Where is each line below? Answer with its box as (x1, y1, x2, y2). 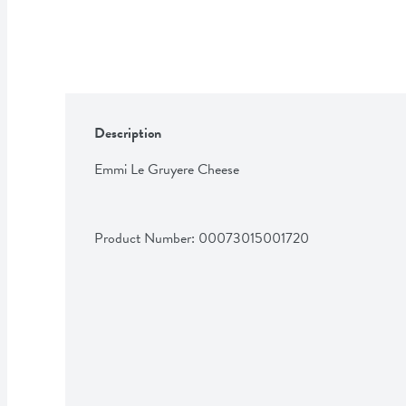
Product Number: (94, 227, 198, 249)
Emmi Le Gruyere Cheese (94, 158, 239, 180)
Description (94, 121, 161, 144)
